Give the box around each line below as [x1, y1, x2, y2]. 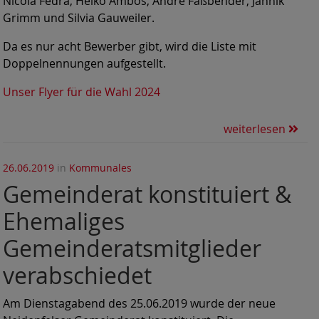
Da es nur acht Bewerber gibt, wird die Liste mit [3, 38, 256, 55]
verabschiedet [3, 259, 152, 291]
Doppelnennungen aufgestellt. [3, 56, 166, 72]
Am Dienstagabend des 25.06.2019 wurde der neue [3, 295, 276, 311]
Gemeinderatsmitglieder [3, 232, 261, 263]
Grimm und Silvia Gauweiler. [3, 10, 155, 26]
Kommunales [69, 161, 132, 175]
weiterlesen [224, 121, 288, 137]
